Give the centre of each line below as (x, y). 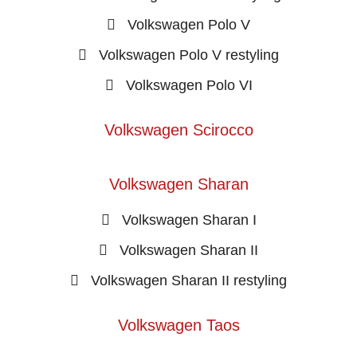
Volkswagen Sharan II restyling (189, 280)
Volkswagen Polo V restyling (189, 55)
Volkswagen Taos (178, 325)
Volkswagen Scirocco (178, 129)
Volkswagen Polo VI (189, 85)
